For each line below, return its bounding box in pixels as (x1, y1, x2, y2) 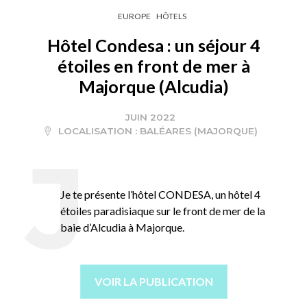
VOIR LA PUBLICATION (94, 274, 213, 288)
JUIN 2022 (125, 111, 175, 123)
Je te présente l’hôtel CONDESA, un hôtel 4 (60, 187, 261, 201)
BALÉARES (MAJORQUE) (139, 125, 258, 136)
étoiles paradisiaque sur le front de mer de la (60, 204, 266, 217)
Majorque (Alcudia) (78, 75, 229, 97)
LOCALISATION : (55, 125, 140, 136)
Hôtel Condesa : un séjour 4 (47, 34, 260, 56)
